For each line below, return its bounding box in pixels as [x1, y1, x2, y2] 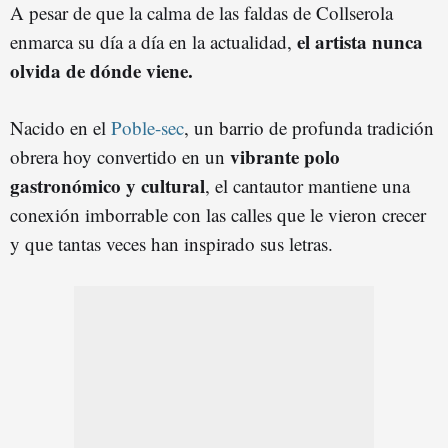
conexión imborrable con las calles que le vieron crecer [10, 201, 426, 227]
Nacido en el [10, 114, 111, 140]
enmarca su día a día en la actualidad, [10, 28, 297, 54]
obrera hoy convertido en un [10, 143, 230, 169]
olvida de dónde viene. [10, 56, 193, 84]
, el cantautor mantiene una [205, 172, 410, 198]
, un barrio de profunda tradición [184, 114, 434, 140]
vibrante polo [230, 142, 340, 170]
